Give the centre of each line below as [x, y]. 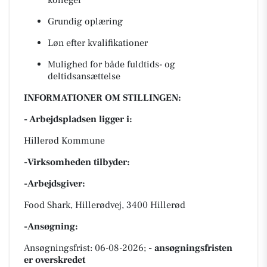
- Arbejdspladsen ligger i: [78, 119]
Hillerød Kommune [64, 141]
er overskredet [55, 260]
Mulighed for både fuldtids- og [111, 64]
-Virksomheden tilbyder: [77, 162]
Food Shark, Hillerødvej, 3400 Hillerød [105, 205]
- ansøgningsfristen [190, 248]
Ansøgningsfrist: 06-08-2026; [86, 248]
